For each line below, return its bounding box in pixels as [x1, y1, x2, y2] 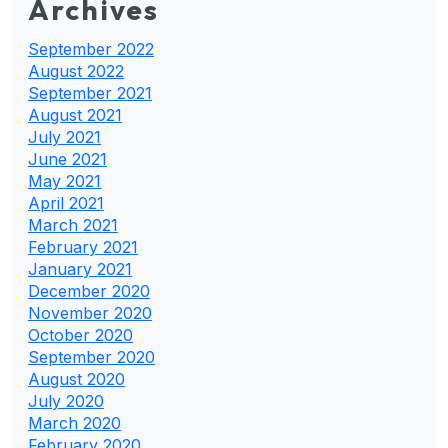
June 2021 [28, 148, 107, 169]
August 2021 [28, 104, 122, 125]
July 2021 [28, 126, 101, 147]
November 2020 [28, 302, 152, 323]
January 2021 [28, 258, 132, 279]
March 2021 [28, 214, 118, 235]
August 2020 [28, 368, 125, 389]
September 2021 [28, 82, 152, 103]
